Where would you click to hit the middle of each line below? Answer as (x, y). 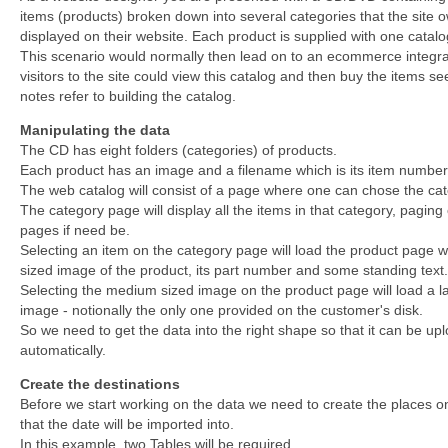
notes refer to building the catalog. (128, 96)
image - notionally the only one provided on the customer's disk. (221, 310)
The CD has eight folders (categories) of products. (178, 150)
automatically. (63, 350)
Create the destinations (100, 384)
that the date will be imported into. (127, 424)
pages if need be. (75, 230)
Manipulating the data (95, 130)
